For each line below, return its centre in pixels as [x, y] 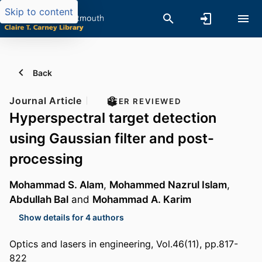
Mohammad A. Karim [142, 199]
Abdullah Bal [39, 199]
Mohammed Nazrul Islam [168, 185]
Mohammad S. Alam [56, 185]
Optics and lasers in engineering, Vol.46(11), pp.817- [124, 244]
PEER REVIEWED [144, 101]
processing [46, 159]
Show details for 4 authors [71, 217]
